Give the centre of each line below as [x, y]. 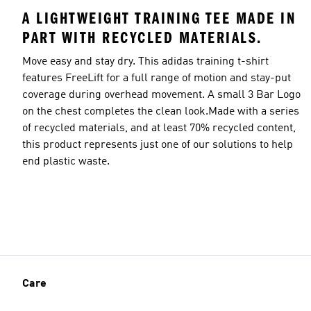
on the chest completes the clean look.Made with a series [161, 111]
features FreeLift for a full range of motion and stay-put [157, 78]
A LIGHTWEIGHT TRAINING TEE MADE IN [159, 18]
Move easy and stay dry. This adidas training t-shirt [145, 61]
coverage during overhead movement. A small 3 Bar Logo [161, 95]
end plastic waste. [66, 161]
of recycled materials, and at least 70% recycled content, [159, 128]
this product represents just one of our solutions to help [158, 145]
